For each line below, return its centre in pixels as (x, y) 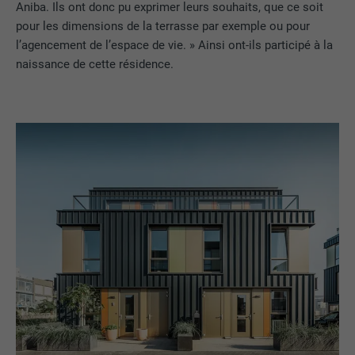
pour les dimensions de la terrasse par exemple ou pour (163, 26)
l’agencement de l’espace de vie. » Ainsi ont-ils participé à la (175, 45)
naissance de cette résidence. (95, 64)
